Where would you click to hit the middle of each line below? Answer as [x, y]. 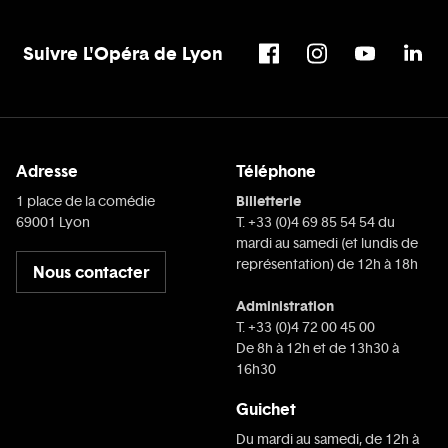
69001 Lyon [53, 223]
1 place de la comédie [85, 202]
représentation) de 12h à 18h [327, 265]
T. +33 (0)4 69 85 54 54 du [315, 223]
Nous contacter [91, 271]
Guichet [266, 409]
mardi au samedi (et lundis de [327, 244]
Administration [285, 306]
